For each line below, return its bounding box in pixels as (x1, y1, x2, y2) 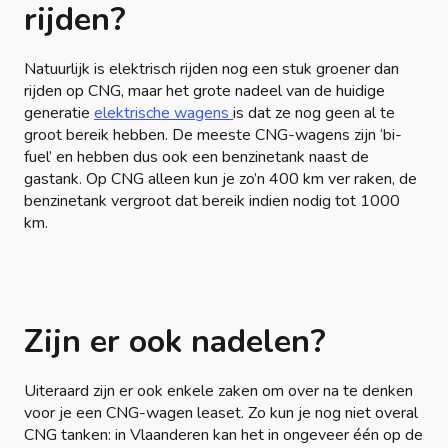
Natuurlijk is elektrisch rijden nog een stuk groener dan (24, 57, 399, 80)
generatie (24, 101, 94, 124)
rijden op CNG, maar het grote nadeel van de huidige (24, 79, 385, 102)
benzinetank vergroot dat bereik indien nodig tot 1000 (24, 189, 400, 212)
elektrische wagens (94, 101, 233, 124)
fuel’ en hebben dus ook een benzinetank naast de (24, 145, 369, 168)
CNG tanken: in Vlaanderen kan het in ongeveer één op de (24, 423, 423, 446)
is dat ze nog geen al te (233, 101, 395, 124)
